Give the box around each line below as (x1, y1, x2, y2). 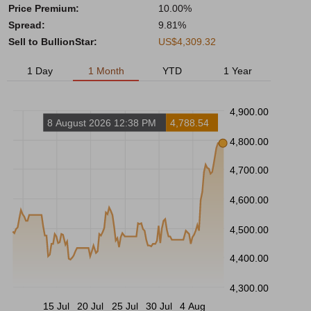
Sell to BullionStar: (8, 36, 97, 47)
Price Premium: (8, 3, 79, 14)
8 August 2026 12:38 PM (47, 117, 157, 129)
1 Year (224, 65, 252, 76)
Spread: (8, 19, 45, 31)
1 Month (87, 65, 124, 76)
